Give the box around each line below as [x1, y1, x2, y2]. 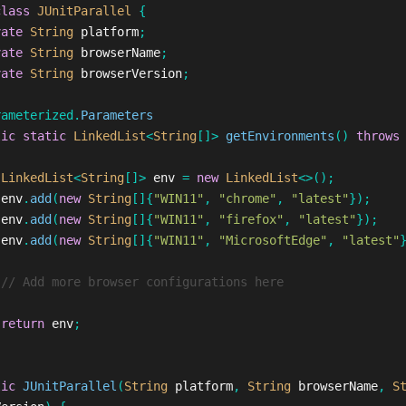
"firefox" [217, 212, 284, 227]
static [22, 129, 66, 143]
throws [355, 129, 400, 143]
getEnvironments [225, 129, 334, 143]
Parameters [80, 108, 153, 122]
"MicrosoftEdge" [217, 233, 327, 247]
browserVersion [80, 66, 182, 81]
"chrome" [217, 191, 276, 206]
